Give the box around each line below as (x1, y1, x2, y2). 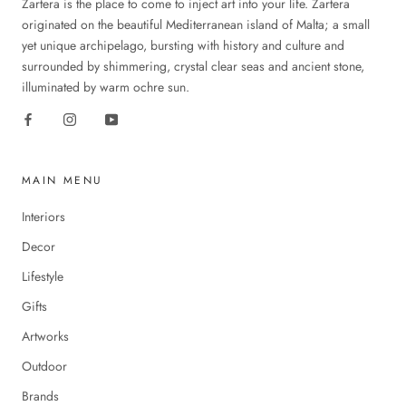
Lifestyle (22, 266, 63, 285)
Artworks (22, 326, 69, 345)
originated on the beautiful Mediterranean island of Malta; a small (22, 14, 370, 34)
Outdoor (22, 356, 67, 375)
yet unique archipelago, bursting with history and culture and (22, 35, 344, 54)
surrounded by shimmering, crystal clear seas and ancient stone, (22, 56, 364, 75)
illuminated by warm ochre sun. (22, 77, 189, 96)
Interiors (22, 207, 65, 226)
